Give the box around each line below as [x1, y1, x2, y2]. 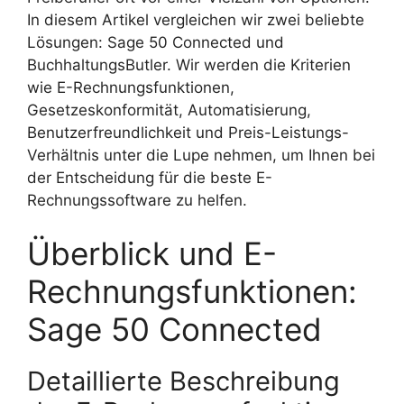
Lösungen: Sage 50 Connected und [27, 32, 284, 51]
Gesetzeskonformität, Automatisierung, [27, 100, 311, 119]
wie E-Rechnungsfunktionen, [27, 78, 234, 96]
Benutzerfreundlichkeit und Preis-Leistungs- [27, 123, 349, 142]
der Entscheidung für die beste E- [27, 168, 272, 187]
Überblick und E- [27, 234, 277, 273]
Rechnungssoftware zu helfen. [27, 190, 247, 209]
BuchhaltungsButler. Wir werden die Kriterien [27, 55, 351, 74]
